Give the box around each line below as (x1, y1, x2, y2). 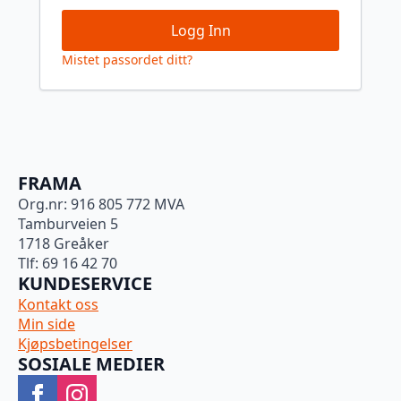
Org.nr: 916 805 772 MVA (18, 194, 184, 215)
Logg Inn (170, 21, 231, 41)
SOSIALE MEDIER (18, 352, 165, 377)
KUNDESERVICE (18, 271, 152, 296)
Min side (18, 314, 75, 335)
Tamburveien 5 (18, 214, 118, 235)
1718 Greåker (18, 234, 109, 254)
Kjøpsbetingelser (18, 334, 132, 354)
